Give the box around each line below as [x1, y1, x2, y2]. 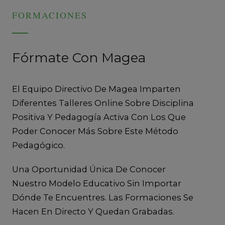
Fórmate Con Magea [12, 49, 146, 66]
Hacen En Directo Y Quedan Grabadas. [12, 206, 174, 216]
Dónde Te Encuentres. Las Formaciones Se [12, 192, 193, 202]
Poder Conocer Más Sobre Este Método [12, 126, 178, 136]
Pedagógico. [12, 140, 65, 150]
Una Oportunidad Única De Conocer [12, 164, 166, 174]
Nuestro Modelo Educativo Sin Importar [12, 178, 181, 188]
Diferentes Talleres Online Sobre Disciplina [12, 97, 194, 108]
